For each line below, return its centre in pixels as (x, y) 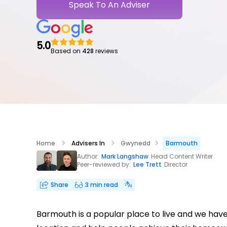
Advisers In (88, 143)
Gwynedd (136, 143)
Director (175, 164)
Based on (66, 51)
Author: (89, 156)
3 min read (102, 184)
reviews (106, 51)
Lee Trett (147, 164)
